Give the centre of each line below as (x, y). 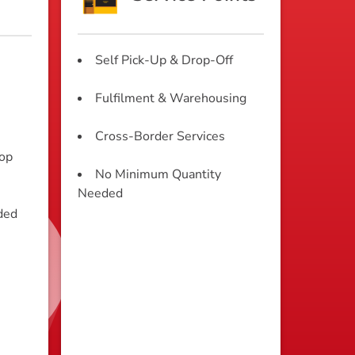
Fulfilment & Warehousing (171, 99)
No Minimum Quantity (158, 175)
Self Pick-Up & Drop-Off (164, 61)
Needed (100, 194)
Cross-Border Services (160, 137)
